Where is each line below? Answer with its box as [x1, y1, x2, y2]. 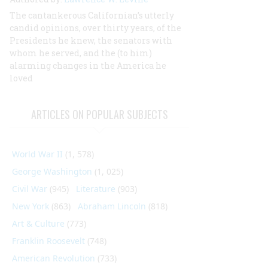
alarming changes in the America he [10, 60, 166, 71]
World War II [12, 148, 63, 160]
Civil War [12, 183, 47, 194]
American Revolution [12, 252, 95, 264]
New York [12, 200, 49, 212]
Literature [76, 183, 115, 194]
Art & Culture [12, 218, 65, 229]
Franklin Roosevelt [12, 235, 85, 246]
